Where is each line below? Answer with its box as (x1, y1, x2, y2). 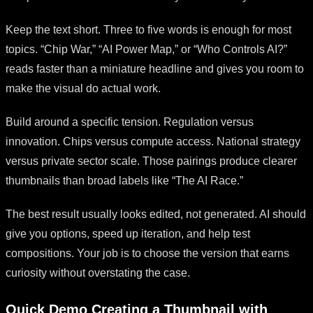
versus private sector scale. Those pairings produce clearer (6, 154, 297, 167)
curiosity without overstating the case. (6, 266, 190, 279)
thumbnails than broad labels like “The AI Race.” (6, 174, 243, 187)
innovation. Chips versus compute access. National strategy (6, 135, 300, 147)
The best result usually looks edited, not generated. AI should (6, 208, 306, 220)
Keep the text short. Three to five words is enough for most (6, 23, 291, 36)
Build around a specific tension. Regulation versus (6, 115, 254, 128)
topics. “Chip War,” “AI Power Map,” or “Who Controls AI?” (6, 43, 287, 55)
